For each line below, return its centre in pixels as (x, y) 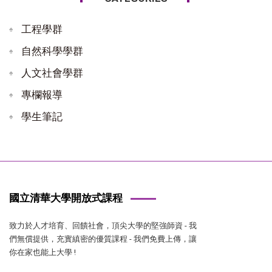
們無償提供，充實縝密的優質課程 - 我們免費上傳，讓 (103, 239)
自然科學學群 (52, 51)
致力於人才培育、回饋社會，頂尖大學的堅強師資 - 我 (103, 225)
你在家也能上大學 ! (42, 252)
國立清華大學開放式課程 (66, 198)
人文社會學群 (52, 73)
